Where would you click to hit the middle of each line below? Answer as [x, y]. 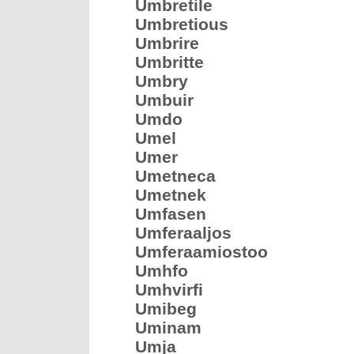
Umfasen [171, 214]
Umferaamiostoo [201, 252]
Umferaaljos [183, 233]
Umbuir [164, 100]
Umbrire [167, 43]
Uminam [168, 328]
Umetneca [175, 176]
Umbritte [169, 62]
